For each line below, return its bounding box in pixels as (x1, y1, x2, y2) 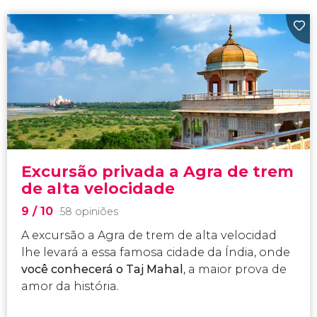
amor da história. (21, 279, 120, 294)
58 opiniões (60, 205, 119, 219)
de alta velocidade (21, 179, 175, 199)
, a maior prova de (183, 263, 287, 277)
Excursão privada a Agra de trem (21, 162, 294, 182)
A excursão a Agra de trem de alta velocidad (21, 229, 277, 243)
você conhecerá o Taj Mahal (21, 263, 184, 277)
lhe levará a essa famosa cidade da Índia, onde (21, 246, 291, 260)
